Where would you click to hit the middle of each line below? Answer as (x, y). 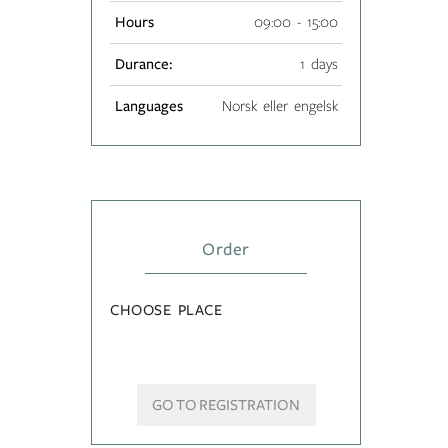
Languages (148, 105)
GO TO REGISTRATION (226, 404)
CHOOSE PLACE (166, 309)
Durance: (143, 63)
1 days (318, 63)
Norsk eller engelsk (279, 105)
